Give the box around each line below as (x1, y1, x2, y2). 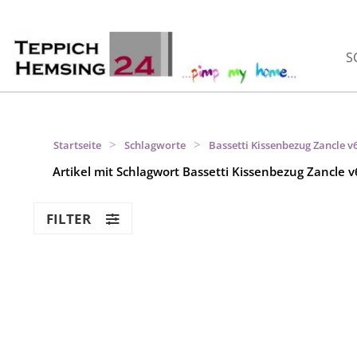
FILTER (46, 209, 94, 228)
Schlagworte (124, 137, 186, 152)
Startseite (53, 137, 101, 152)
